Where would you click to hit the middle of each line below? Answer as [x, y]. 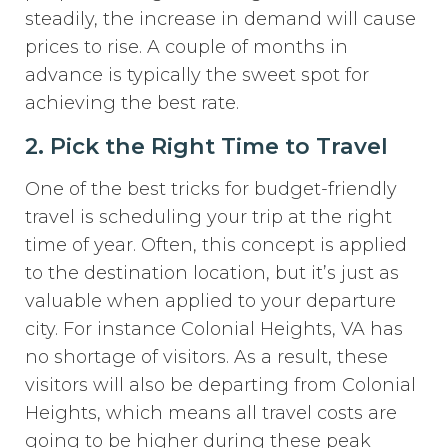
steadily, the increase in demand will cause [221, 18]
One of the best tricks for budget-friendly [211, 188]
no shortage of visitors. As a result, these [207, 356]
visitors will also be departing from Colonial [221, 384]
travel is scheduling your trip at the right [209, 216]
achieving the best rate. [132, 102]
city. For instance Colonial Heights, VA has [214, 328]
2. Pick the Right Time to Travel [207, 145]
